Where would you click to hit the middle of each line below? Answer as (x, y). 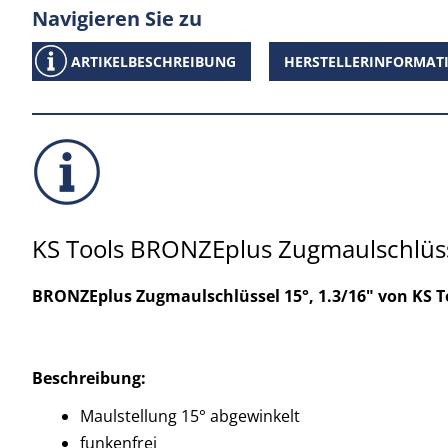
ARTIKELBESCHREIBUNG (153, 61)
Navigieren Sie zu (117, 18)
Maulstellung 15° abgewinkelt (190, 415)
